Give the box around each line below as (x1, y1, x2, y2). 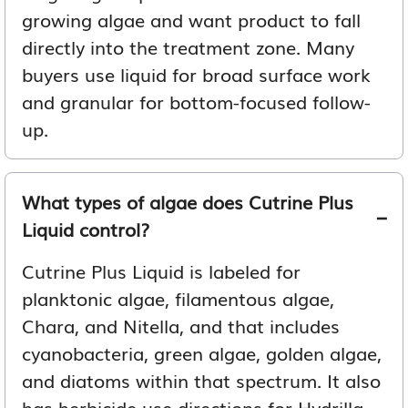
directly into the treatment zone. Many (22, 32, 354, 60)
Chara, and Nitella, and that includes (22, 311, 340, 339)
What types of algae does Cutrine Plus (22, 187, 353, 215)
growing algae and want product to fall (22, 5, 361, 33)
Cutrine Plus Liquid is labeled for (22, 256, 301, 284)
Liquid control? (22, 214, 149, 242)
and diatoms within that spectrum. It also (22, 365, 381, 393)
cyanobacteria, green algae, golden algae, (22, 338, 382, 366)
